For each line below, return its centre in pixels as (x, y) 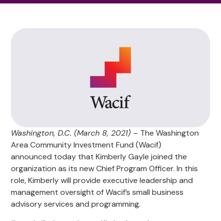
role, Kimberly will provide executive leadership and (102, 181)
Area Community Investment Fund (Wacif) (86, 145)
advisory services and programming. (77, 204)
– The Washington (166, 133)
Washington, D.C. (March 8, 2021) (72, 133)
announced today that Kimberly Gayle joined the (99, 157)
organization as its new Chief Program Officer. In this (105, 169)
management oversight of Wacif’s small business (97, 192)
